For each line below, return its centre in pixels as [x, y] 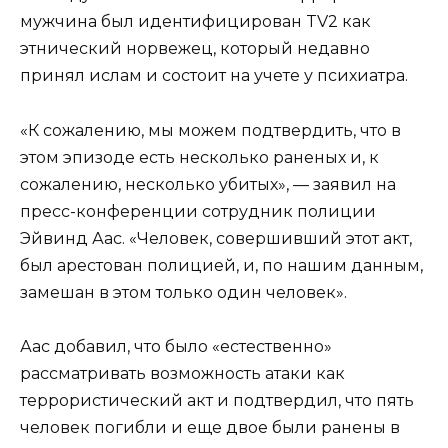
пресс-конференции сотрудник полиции [198, 211]
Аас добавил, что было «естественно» [176, 346]
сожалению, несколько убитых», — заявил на [208, 184]
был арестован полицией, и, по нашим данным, [221, 265]
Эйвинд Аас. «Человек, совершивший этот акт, [216, 238]
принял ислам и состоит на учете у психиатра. [214, 76]
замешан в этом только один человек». [183, 292]
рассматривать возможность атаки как [182, 373]
